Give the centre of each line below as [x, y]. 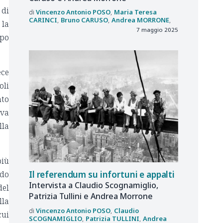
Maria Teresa [135, 12]
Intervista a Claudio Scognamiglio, [94, 185]
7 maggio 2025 [157, 30]
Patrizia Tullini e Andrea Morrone [91, 196]
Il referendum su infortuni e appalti [102, 175]
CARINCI [43, 20]
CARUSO [94, 20]
